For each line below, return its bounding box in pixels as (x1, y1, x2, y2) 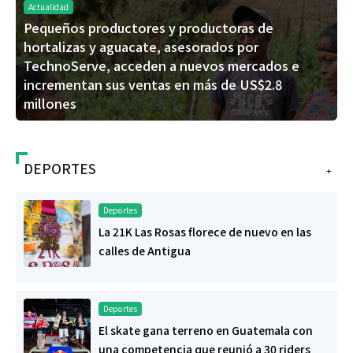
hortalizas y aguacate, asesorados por (24, 37, 258, 57)
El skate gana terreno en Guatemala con (98, 322, 313, 339)
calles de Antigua (98, 243, 191, 259)
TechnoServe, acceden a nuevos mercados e (24, 56, 299, 76)
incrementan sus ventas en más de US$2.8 (24, 75, 282, 95)
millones (24, 94, 76, 113)
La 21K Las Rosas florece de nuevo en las (98, 224, 311, 240)
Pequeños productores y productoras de (24, 18, 273, 38)
